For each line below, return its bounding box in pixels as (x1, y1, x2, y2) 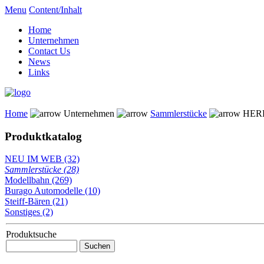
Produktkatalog (5, 130, 82, 143)
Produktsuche (6, 229, 57, 240)
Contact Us (28, 46, 70, 56)
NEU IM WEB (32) (5, 154, 80, 164)
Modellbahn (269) (5, 175, 72, 186)
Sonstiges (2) (5, 207, 53, 217)
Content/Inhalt (29, 5, 82, 15)
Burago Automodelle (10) (5, 186, 100, 196)
